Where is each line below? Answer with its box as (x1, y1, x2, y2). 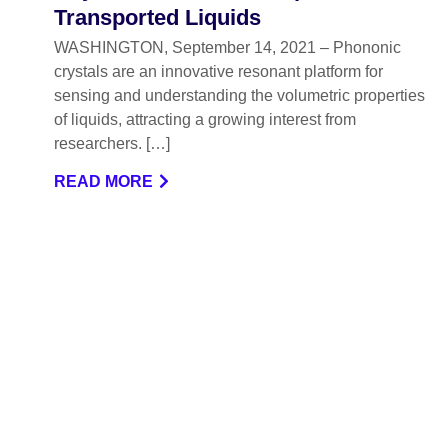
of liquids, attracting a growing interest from (53, 110, 356, 128)
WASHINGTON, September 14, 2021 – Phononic (53, 38, 401, 56)
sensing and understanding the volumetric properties (53, 86, 425, 104)
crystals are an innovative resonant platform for (53, 62, 383, 80)
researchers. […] (53, 134, 170, 152)
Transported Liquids (53, 4, 261, 30)
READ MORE (53, 172, 153, 190)
